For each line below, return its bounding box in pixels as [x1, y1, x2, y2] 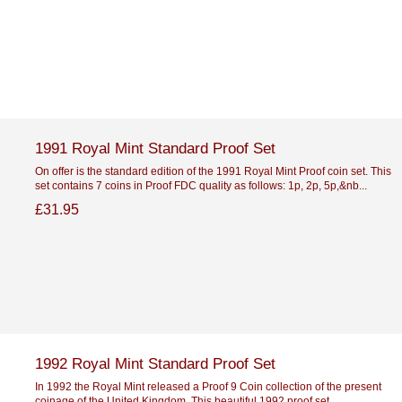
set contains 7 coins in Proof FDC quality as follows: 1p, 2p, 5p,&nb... [34, 179, 367, 191]
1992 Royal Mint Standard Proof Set [34, 354, 275, 372]
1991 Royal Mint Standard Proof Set [34, 138, 275, 157]
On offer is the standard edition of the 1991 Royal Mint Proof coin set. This [34, 164, 391, 177]
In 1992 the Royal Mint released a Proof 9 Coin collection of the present [34, 380, 381, 392]
